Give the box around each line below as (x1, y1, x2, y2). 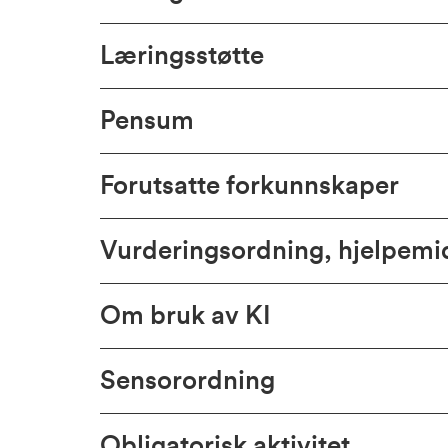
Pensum (100, 108, 194, 134)
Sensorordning (100, 368, 275, 394)
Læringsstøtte (100, 43, 264, 69)
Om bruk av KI (100, 303, 271, 329)
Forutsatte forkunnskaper (100, 173, 399, 199)
